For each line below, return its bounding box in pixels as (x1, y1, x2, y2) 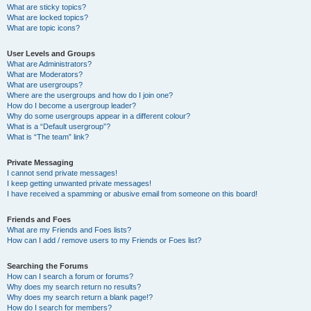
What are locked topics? (7, 13, 88, 22)
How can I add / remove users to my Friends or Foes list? (7, 236, 201, 244)
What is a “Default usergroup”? (7, 122, 110, 131)
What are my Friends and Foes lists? (7, 226, 131, 234)
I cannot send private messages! (7, 169, 117, 177)
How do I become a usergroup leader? (7, 101, 136, 110)
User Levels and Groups (7, 49, 95, 58)
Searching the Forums (7, 262, 88, 270)
